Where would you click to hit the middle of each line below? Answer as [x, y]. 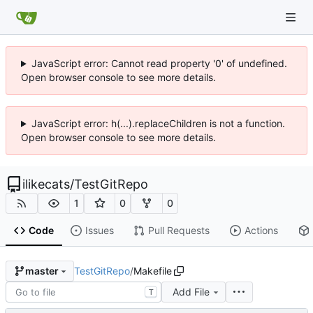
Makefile [152, 270]
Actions [261, 231]
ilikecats [46, 184]
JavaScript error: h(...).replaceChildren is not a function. [158, 123]
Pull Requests [179, 231]
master [42, 271]
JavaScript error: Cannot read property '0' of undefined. [159, 63]
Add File [191, 291]
